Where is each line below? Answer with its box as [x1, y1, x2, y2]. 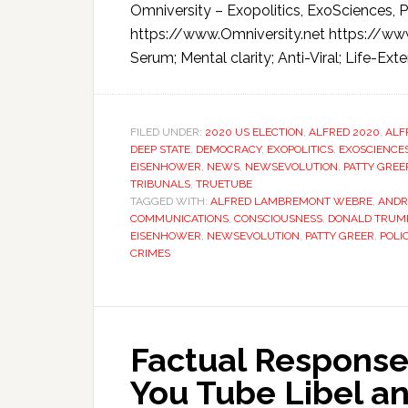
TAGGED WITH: [130, 195, 210, 208]
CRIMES [130, 247, 170, 260]
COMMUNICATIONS [130, 212, 229, 225]
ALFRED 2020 [309, 126, 380, 138]
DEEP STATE [130, 143, 190, 156]
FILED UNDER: [130, 126, 205, 138]
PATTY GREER [305, 229, 374, 242]
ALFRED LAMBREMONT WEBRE [210, 195, 372, 208]
